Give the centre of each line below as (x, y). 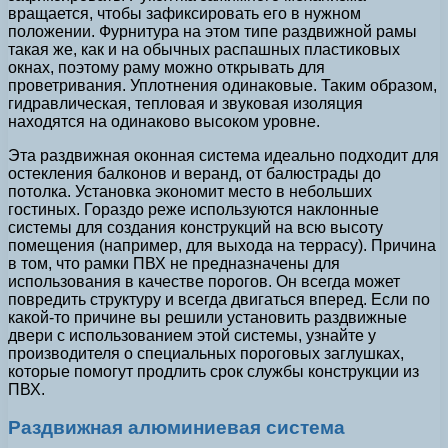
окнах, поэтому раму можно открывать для (166, 67)
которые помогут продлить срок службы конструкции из (213, 371)
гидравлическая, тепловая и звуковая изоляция (185, 103)
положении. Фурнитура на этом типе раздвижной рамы (212, 31)
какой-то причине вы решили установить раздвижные (207, 317)
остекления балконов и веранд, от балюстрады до (194, 173)
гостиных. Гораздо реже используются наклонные (193, 209)
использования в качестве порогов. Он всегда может (204, 281)
